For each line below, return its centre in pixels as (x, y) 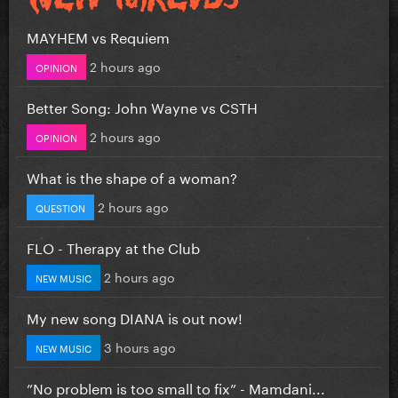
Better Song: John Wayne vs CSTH (142, 106)
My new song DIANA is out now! (135, 316)
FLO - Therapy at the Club (113, 246)
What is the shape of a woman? (132, 176)
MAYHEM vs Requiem (98, 36)
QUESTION (60, 207)
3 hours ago (140, 346)
